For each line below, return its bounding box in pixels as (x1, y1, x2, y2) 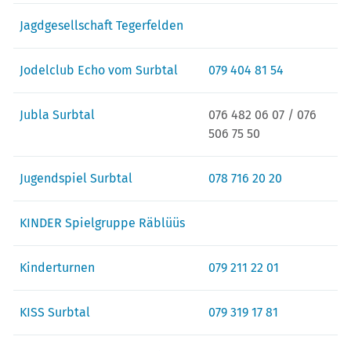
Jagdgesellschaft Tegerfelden (20, 17, 183, 33)
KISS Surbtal (20, 304, 90, 320)
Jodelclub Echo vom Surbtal (20, 62, 178, 78)
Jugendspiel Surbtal (20, 170, 132, 186)
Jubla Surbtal (20, 107, 95, 122)
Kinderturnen (20, 259, 95, 275)
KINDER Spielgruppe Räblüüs (20, 215, 185, 230)
